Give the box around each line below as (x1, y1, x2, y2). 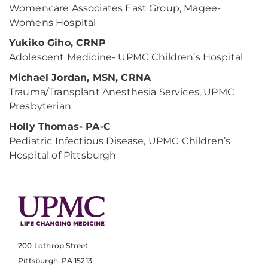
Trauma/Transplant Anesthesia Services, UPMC (9, 86, 234, 98)
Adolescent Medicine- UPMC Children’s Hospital (9, 51, 243, 63)
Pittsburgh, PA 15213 (18, 256, 92, 266)
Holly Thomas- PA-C (9, 121, 111, 132)
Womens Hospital (9, 17, 96, 28)
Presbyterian (9, 100, 71, 112)
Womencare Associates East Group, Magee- (9, 2, 221, 14)
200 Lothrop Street (18, 241, 89, 251)
